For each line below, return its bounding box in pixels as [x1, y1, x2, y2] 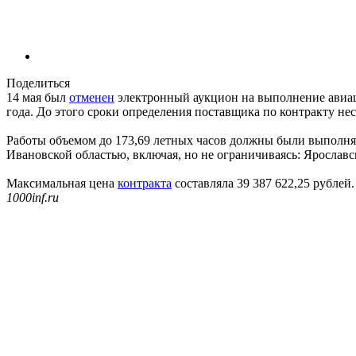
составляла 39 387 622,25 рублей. [172, 176, 354, 190]
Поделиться [6, 75, 70, 90]
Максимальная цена [6, 176, 118, 190]
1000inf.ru [6, 190, 59, 204]
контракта [118, 176, 172, 190]
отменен [69, 90, 114, 104]
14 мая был [6, 90, 69, 104]
